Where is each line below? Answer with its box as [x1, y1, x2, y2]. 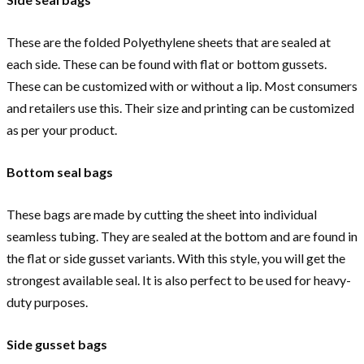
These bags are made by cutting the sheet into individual [6, 206, 317, 223]
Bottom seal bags [6, 164, 113, 180]
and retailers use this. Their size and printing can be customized [6, 100, 354, 116]
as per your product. [6, 122, 119, 138]
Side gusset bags [6, 336, 107, 353]
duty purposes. [6, 294, 90, 310]
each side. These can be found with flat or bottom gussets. [6, 56, 327, 72]
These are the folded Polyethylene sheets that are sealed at [6, 34, 331, 50]
